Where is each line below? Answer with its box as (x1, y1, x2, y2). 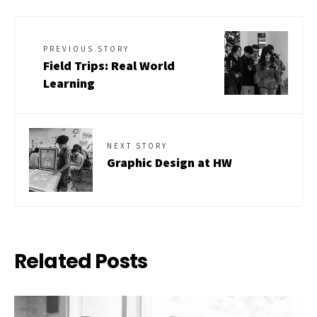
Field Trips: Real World (43, 57, 175, 74)
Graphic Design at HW (107, 154, 232, 171)
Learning (43, 75, 98, 92)
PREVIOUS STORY (43, 44, 129, 54)
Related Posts (14, 248, 148, 276)
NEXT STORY (107, 141, 168, 151)
